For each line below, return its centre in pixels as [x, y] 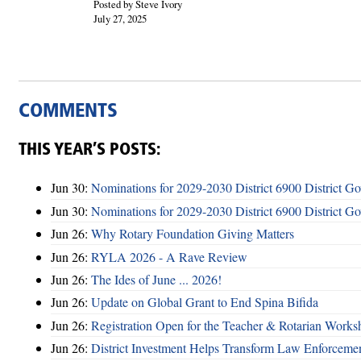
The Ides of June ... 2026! [156, 279]
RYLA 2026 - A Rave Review [169, 256]
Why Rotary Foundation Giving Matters [193, 234]
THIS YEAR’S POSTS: [89, 150]
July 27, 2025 [120, 18]
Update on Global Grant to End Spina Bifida [205, 302]
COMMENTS [68, 112]
